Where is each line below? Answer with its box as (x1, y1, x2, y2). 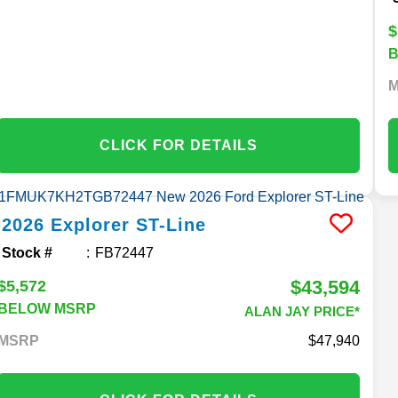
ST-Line (136, 215, 207, 235)
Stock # (2, 245, 53, 261)
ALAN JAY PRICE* (244, 304, 361, 320)
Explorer (51, 215, 131, 235)
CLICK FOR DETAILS (99, 138, 259, 154)
